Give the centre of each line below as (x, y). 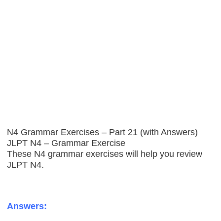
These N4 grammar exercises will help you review (105, 154)
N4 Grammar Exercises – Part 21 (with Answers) (103, 132)
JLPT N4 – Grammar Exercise (66, 143)
